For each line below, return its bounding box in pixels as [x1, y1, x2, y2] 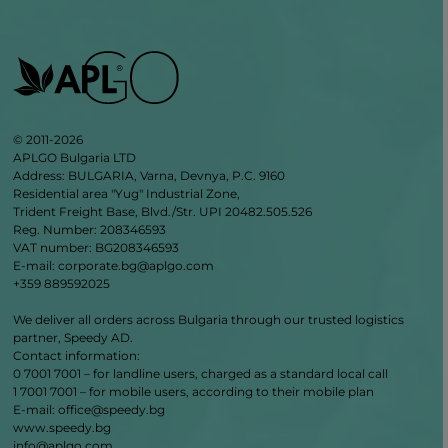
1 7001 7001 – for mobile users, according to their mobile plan [13, 384, 375, 399]
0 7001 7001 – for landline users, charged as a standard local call [13, 366, 389, 381]
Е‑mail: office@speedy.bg [13, 402, 166, 417]
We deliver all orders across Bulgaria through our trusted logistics [13, 312, 405, 327]
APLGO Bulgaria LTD [13, 150, 137, 165]
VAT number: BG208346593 [13, 240, 180, 255]
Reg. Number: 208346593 [13, 222, 167, 237]
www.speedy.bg [13, 420, 112, 435]
